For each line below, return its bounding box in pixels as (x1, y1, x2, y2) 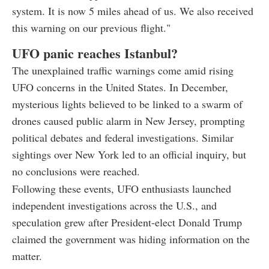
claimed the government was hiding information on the (12, 231, 250, 246)
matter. (12, 248, 42, 263)
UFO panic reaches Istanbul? (12, 43, 178, 63)
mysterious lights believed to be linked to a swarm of (12, 96, 243, 111)
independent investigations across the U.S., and (12, 198, 217, 213)
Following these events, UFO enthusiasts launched (12, 181, 231, 196)
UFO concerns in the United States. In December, (12, 79, 228, 94)
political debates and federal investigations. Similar (12, 130, 234, 145)
